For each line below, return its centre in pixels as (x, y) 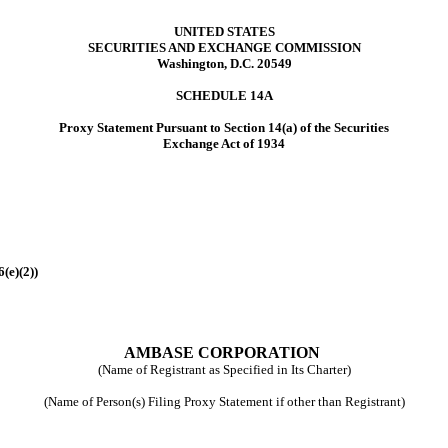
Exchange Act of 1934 (224, 143)
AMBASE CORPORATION (222, 352)
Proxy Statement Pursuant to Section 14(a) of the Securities (224, 127)
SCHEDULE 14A (224, 95)
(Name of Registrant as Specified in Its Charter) (224, 369)
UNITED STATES (224, 31)
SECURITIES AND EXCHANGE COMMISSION (224, 47)
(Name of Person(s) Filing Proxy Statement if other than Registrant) (224, 401)
